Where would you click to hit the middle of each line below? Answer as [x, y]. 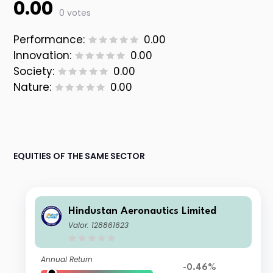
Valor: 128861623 [99, 225]
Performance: [49, 40]
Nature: [33, 87]
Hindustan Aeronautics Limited [143, 211]
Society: [34, 72]
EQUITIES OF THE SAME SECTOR [80, 156]
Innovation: [43, 56]
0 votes [75, 13]
